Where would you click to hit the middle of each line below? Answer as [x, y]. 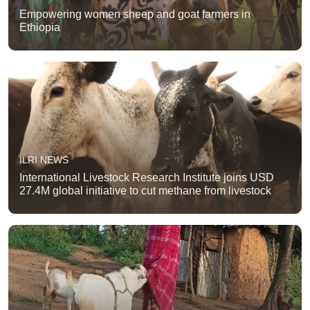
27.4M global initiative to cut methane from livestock [145, 190]
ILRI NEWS [44, 159]
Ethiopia [40, 27]
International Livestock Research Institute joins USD [147, 177]
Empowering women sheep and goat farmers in [135, 14]
